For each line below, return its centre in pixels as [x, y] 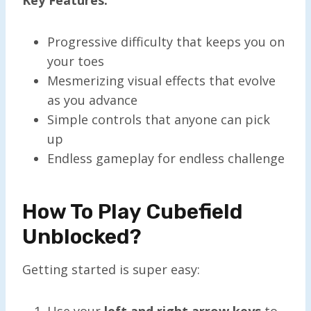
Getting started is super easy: [111, 269]
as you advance [92, 100]
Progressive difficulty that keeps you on [166, 41]
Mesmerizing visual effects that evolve [161, 80]
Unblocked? [82, 236]
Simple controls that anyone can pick [159, 119]
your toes [76, 61]
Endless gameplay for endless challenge [166, 158]
